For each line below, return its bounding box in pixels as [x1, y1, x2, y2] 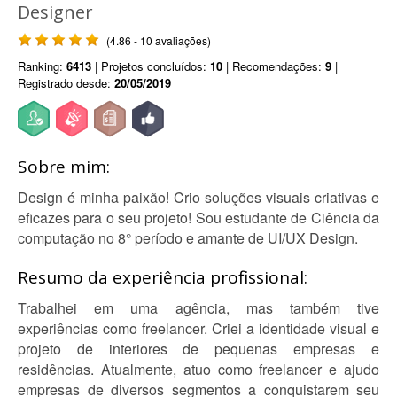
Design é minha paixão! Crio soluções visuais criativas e [18, 187, 379, 207]
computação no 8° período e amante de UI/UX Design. [18, 228, 358, 248]
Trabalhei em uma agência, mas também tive [18, 298, 379, 318]
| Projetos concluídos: [91, 58, 210, 74]
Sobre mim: [18, 155, 110, 178]
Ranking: [18, 58, 66, 74]
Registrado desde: [18, 74, 114, 91]
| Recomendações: [222, 58, 325, 74]
